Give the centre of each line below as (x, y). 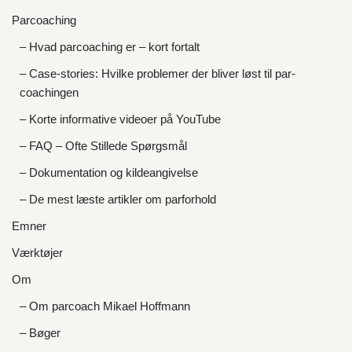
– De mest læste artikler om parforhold (118, 200)
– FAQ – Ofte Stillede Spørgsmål (103, 146)
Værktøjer (37, 253)
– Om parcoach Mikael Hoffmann (105, 306)
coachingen (49, 93)
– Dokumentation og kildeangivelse (109, 173)
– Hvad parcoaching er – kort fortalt (110, 47)
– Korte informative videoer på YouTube (120, 119)
